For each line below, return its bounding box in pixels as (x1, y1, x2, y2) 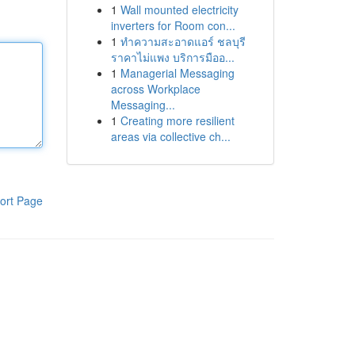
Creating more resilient (120, 113, 235, 128)
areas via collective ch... (110, 128, 231, 144)
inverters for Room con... (110, 17, 235, 33)
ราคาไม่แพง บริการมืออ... (110, 49, 235, 65)
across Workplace (110, 81, 200, 97)
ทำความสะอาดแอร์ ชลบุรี (120, 33, 246, 49)
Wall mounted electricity (120, 2, 239, 17)
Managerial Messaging (120, 65, 235, 81)
